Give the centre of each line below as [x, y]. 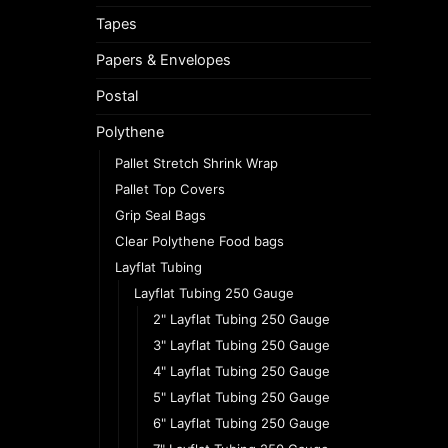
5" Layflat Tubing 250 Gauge [241, 396]
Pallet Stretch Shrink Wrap [196, 162]
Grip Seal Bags [160, 214]
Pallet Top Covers [170, 188]
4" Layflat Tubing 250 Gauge [241, 370]
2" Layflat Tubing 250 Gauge [241, 318]
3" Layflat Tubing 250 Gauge [241, 344]
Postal [117, 95]
